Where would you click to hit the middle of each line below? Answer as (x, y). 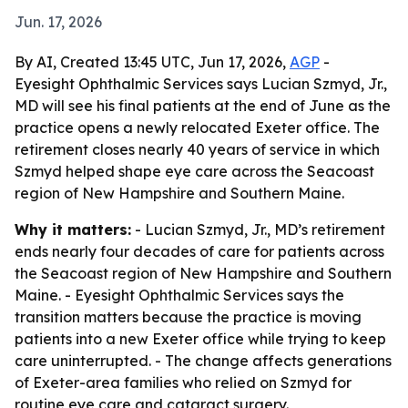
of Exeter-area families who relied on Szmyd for (183, 382)
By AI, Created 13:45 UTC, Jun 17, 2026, (152, 62)
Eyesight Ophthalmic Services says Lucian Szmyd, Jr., (201, 84)
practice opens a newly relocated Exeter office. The (197, 127)
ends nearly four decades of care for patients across (199, 251)
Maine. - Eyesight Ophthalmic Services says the (179, 295)
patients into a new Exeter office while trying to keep (200, 339)
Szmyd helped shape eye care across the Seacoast (194, 171)
